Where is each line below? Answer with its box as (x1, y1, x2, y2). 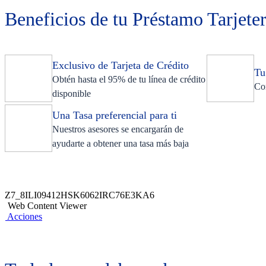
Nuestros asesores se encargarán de (52, 124, 183, 134)
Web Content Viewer (8, 201, 87, 211)
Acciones (7, 211, 42, 221)
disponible (52, 88, 91, 99)
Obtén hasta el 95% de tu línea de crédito (52, 74, 205, 84)
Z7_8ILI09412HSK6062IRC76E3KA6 (5, 190, 154, 200)
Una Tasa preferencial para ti (52, 109, 177, 121)
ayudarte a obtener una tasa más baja (52, 138, 189, 148)
